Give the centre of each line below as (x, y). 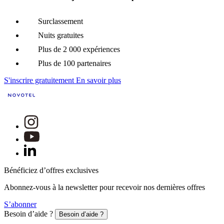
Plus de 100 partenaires (74, 63)
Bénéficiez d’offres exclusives (51, 170)
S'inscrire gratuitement (39, 80)
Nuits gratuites (61, 35)
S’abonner (20, 204)
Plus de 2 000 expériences (79, 49)
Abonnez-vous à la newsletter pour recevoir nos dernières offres (104, 187)
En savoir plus (98, 80)
